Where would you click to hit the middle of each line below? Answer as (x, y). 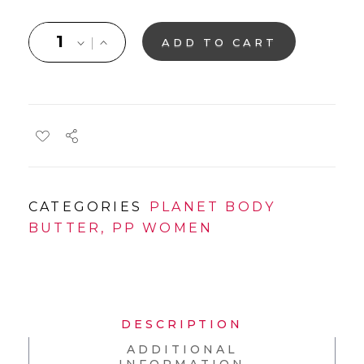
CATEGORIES (85, 207)
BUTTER (65, 227)
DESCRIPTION (182, 325)
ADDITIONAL (182, 350)
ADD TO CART (219, 42)
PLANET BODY (213, 207)
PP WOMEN (162, 227)
